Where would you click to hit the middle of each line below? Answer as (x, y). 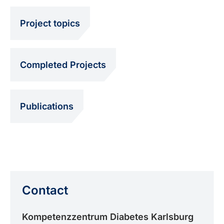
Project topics (50, 23)
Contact (45, 190)
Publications (47, 106)
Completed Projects (63, 65)
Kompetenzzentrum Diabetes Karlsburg (108, 217)
